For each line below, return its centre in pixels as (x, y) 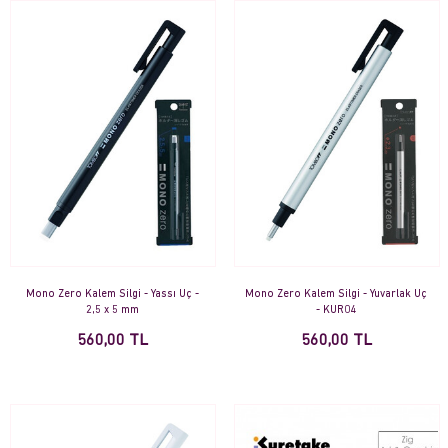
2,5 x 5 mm (112, 310)
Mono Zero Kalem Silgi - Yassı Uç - (112, 294)
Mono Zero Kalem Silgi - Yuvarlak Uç (336, 294)
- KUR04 (336, 310)
